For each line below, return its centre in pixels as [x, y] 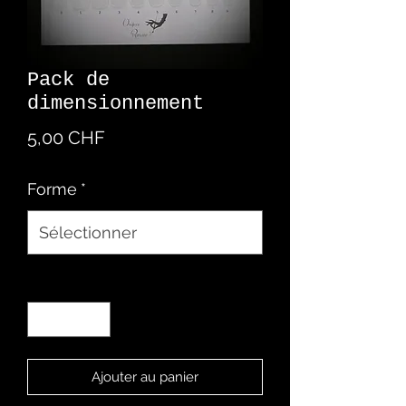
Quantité [54, 282]
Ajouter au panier [145, 377]
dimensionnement [116, 104]
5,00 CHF [66, 138]
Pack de [68, 80]
